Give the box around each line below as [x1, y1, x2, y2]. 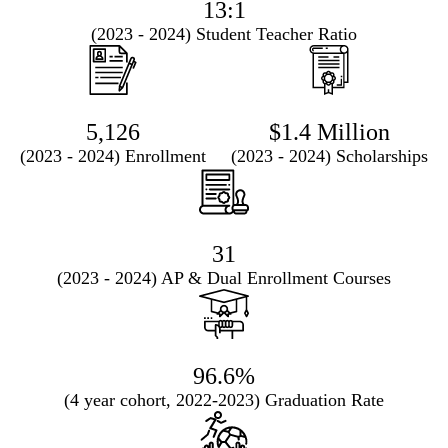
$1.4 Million [268, 118, 390, 145]
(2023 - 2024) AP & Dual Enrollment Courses [57, 267, 391, 288]
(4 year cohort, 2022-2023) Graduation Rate [64, 389, 384, 410]
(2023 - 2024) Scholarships [230, 145, 428, 166]
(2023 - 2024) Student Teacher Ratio [91, 23, 357, 44]
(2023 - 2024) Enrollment [20, 145, 207, 166]
